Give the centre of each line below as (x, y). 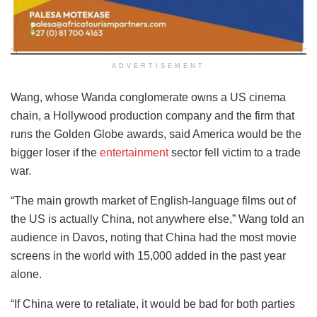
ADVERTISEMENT (158, 65)
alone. (26, 274)
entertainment (134, 152)
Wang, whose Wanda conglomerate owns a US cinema (148, 97)
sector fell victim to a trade (235, 152)
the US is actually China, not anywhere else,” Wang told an (157, 219)
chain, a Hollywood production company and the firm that (152, 115)
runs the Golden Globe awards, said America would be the (156, 134)
